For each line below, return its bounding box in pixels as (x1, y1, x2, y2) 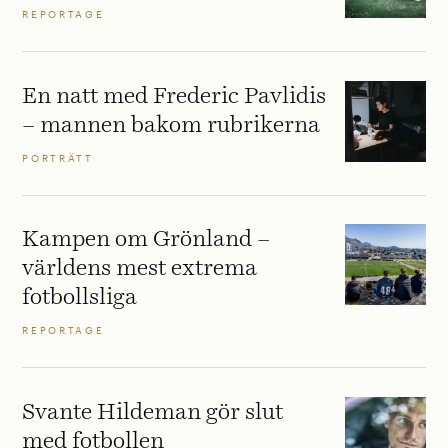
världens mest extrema (22, 257, 258, 281)
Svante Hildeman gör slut (22, 400, 284, 424)
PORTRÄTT (22, 152, 94, 164)
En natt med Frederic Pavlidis (22, 85, 327, 109)
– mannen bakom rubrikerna (22, 114, 321, 138)
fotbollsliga (22, 286, 138, 310)
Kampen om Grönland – (22, 228, 271, 252)
